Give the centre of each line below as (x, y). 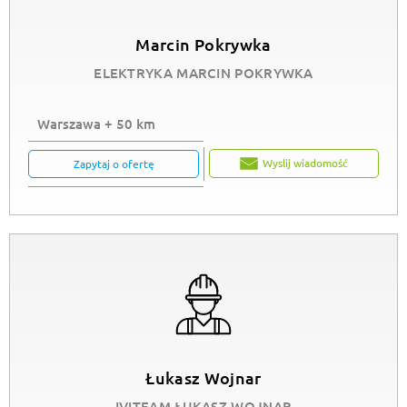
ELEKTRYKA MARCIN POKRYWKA (203, 72)
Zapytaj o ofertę (114, 163)
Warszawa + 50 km (96, 123)
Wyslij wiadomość (305, 163)
